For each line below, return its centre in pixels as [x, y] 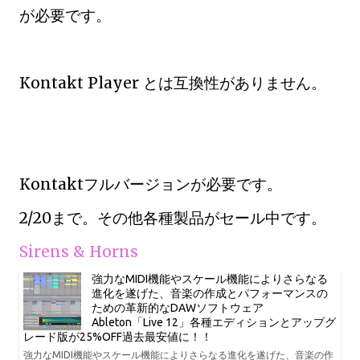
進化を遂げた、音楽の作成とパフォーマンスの [210, 293]
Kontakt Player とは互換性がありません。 [173, 83]
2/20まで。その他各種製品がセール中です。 [173, 218]
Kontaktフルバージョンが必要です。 [151, 184]
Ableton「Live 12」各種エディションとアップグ [214, 322]
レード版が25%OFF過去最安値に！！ [118, 337]
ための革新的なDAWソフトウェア [178, 308]
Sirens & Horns [79, 252]
